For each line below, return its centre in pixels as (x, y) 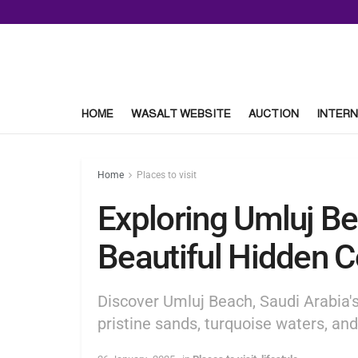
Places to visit (167, 175)
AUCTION (274, 113)
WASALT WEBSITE (181, 113)
